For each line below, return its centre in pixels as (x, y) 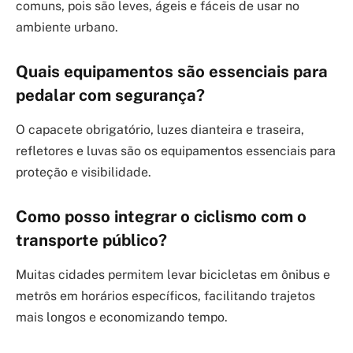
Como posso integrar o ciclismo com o (161, 216)
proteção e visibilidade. (84, 172)
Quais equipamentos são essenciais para (172, 71)
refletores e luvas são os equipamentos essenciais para (176, 150)
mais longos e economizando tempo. (122, 317)
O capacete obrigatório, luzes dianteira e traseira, (160, 129)
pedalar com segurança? (110, 95)
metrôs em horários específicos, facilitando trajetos (165, 295)
